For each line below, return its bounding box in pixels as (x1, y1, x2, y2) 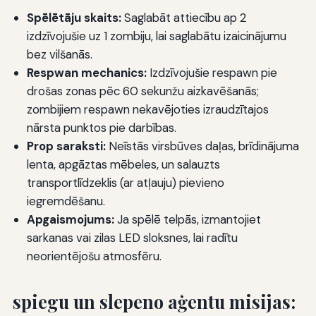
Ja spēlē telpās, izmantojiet (114, 212, 261, 228)
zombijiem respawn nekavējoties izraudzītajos (26, 102, 269, 118)
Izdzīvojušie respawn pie (146, 65, 277, 81)
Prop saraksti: (26, 138, 106, 154)
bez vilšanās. (26, 47, 92, 63)
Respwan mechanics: (26, 65, 147, 81)
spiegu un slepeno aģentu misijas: (12, 290, 296, 314)
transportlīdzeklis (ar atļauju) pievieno (26, 175, 224, 191)
